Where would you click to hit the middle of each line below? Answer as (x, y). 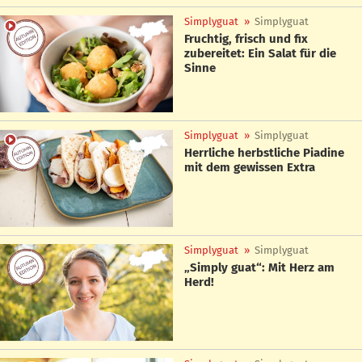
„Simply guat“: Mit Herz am (259, 267)
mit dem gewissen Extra (250, 168)
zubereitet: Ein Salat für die (260, 53)
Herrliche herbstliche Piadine (264, 153)
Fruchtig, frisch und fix (246, 39)
